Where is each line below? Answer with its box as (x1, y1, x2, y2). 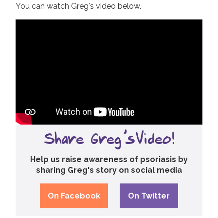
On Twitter (128, 191, 170, 200)
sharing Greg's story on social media (36, 165, 182, 175)
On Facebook (48, 191, 100, 200)
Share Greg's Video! (43, 132, 175, 147)
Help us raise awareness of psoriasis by (30, 154, 188, 164)
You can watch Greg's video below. (16, 1, 141, 11)
